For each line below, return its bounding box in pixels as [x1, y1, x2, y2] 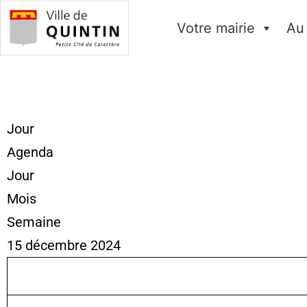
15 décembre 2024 [7, 237, 121, 254]
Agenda [7, 144, 53, 160]
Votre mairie [176, 20, 255, 36]
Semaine [7, 214, 61, 230]
